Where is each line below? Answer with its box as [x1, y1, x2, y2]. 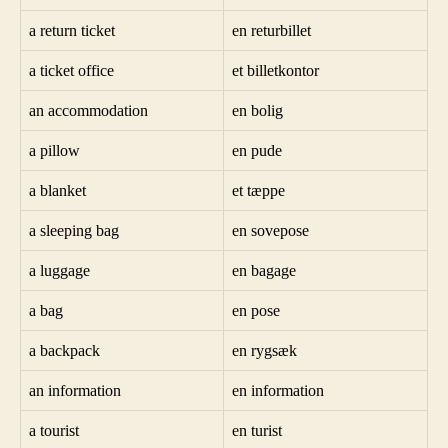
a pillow [29, 141, 80, 159]
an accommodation [29, 101, 148, 119]
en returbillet [232, 21, 311, 39]
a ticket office [29, 61, 114, 79]
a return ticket [29, 21, 115, 39]
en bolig [232, 101, 283, 119]
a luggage [29, 261, 90, 279]
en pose [232, 301, 280, 319]
